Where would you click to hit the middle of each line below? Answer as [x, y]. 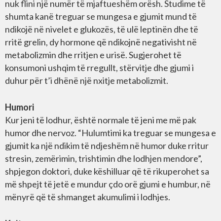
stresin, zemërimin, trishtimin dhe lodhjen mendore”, [104, 159]
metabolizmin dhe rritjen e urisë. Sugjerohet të [93, 55]
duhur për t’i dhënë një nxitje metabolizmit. [87, 81]
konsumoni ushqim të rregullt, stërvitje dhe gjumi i [99, 68]
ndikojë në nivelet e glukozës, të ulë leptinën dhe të [102, 29]
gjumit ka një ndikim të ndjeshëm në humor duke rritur [107, 146]
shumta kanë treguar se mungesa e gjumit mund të [101, 17]
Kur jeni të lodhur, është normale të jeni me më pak [101, 120]
